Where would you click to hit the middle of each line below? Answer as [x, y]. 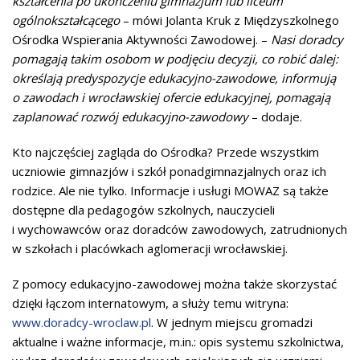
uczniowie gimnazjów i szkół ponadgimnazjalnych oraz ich [169, 171]
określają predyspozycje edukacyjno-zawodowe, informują [174, 78]
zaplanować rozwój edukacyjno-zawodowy [132, 117]
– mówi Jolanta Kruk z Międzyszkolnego [229, 20]
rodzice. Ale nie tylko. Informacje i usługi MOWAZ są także [170, 190]
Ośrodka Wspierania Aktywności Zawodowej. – [141, 39]
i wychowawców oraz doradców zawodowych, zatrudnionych [180, 229]
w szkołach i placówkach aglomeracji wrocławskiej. [150, 248]
